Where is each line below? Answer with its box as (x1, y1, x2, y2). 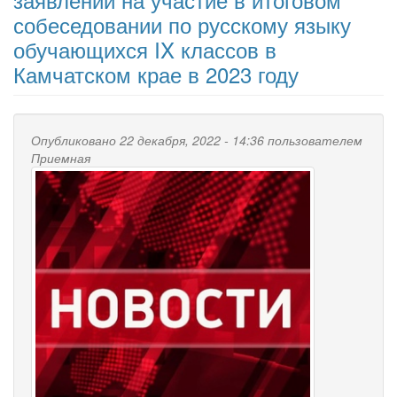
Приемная (31, 148, 90, 167)
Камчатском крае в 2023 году (13, 58, 299, 90)
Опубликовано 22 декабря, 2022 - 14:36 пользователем (31, 130, 362, 149)
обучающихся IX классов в (13, 33, 276, 65)
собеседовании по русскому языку (13, 8, 351, 40)
